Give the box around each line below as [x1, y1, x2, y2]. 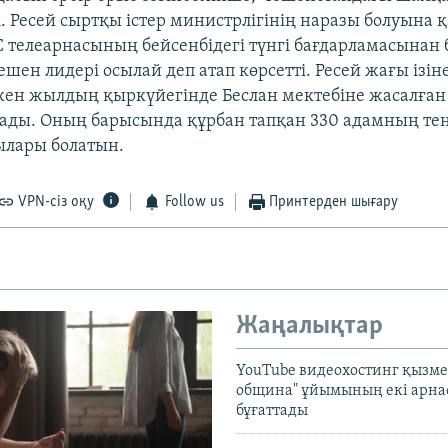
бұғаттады [236, 402, 308, 419]
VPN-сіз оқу [18, 194, 95, 211]
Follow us [164, 194, 224, 211]
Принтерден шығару [269, 194, 399, 211]
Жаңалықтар [236, 313, 383, 341]
